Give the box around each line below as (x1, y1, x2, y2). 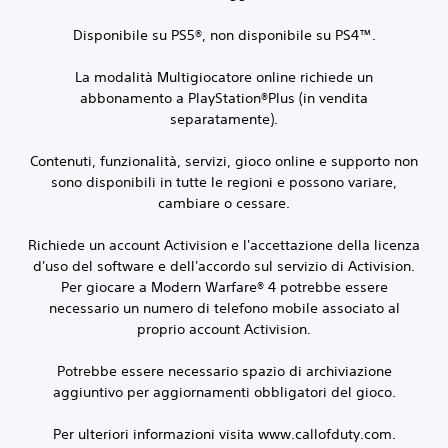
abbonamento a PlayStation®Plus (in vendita (80, 89, 368, 108)
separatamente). (170, 110, 278, 129)
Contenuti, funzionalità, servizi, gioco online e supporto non (30, 152, 418, 171)
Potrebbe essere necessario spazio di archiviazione (56, 362, 392, 381)
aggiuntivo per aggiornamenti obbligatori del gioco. (52, 383, 396, 402)
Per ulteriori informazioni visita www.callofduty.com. (52, 425, 396, 444)
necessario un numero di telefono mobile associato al (48, 299, 400, 318)
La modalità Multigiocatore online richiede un (75, 68, 373, 87)
